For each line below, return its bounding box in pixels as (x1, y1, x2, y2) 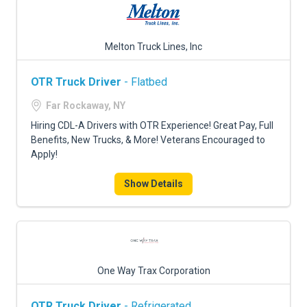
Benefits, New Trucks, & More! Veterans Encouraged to (31, 134, 265, 145)
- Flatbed (121, 75, 167, 88)
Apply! (31, 149, 58, 160)
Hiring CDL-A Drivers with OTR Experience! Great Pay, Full (31, 120, 273, 131)
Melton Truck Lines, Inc (105, 41, 202, 52)
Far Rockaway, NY (46, 100, 125, 111)
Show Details (124, 178, 183, 189)
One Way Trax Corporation (97, 265, 210, 276)
